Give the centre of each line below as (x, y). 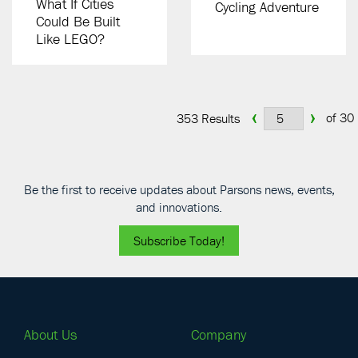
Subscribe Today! (179, 241)
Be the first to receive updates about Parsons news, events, (179, 189)
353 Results (208, 118)
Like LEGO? (70, 39)
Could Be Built (78, 21)
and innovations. (179, 207)
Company (219, 334)
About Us (50, 334)
